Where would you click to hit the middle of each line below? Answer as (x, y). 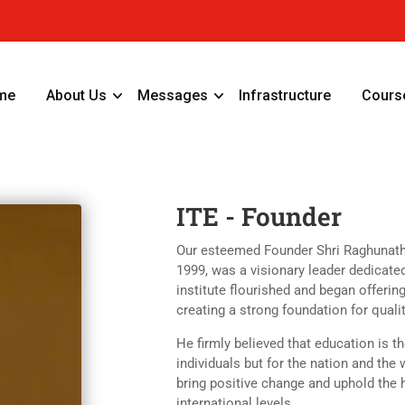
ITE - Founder (259, 217)
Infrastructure (285, 95)
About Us (76, 95)
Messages (173, 95)
